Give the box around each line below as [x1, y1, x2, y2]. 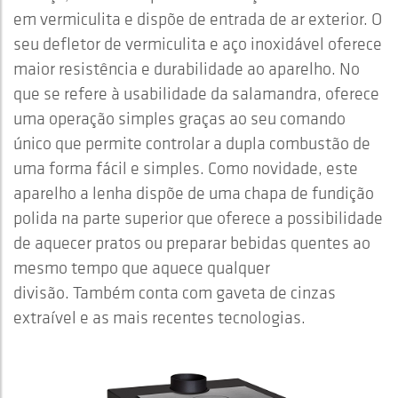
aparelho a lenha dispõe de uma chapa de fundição [13, 182, 374, 204]
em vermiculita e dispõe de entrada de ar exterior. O [13, 8, 382, 30]
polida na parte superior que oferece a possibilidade [13, 207, 383, 229]
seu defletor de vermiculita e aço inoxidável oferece [13, 33, 382, 55]
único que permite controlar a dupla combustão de [13, 132, 370, 155]
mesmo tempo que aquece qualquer [13, 257, 270, 279]
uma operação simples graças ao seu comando [13, 107, 346, 130]
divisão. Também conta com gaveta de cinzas [13, 282, 336, 304]
